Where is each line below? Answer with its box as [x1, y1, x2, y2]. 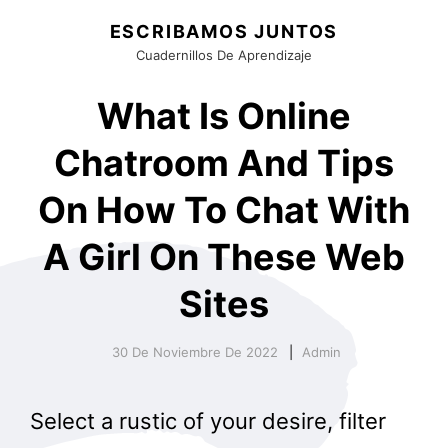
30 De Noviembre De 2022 [111, 344, 278, 360]
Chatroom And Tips [54, 141, 394, 185]
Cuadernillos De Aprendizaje [135, 47, 312, 63]
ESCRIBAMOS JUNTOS [109, 21, 339, 42]
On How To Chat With [38, 188, 410, 232]
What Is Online [97, 94, 351, 138]
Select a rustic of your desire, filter [30, 408, 386, 434]
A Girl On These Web [43, 235, 405, 279]
